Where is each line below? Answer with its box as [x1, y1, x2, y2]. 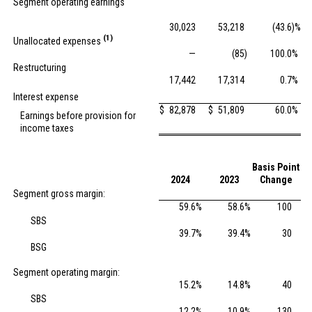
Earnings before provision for [20, 110, 136, 121]
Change [259, 174, 292, 185]
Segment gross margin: [13, 188, 105, 199]
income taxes [20, 123, 74, 134]
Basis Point [252, 162, 299, 173]
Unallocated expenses [13, 36, 103, 47]
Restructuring [13, 62, 66, 73]
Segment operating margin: [13, 267, 120, 278]
